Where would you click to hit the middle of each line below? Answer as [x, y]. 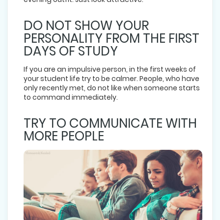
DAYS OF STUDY [71, 51]
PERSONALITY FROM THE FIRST [111, 38]
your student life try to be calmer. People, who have [111, 78]
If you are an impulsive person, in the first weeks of [110, 69]
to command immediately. [71, 97]
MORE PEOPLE [64, 136]
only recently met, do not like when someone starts [112, 88]
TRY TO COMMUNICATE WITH [110, 123]
